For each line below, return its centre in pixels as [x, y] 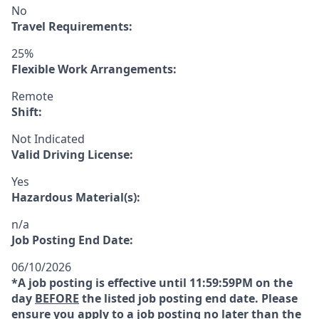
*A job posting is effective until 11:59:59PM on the [152, 283]
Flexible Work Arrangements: [94, 69]
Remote [32, 96]
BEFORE [57, 298]
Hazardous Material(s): [76, 197]
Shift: [27, 112]
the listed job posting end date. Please [188, 298]
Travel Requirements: [72, 26]
